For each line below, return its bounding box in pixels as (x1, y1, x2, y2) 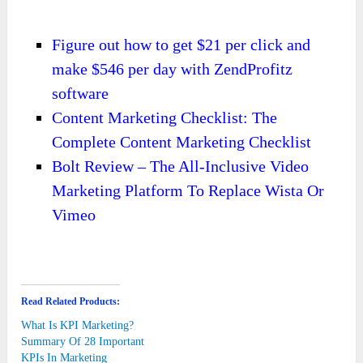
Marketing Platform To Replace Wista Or (52, 181, 325, 200)
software (52, 84, 109, 103)
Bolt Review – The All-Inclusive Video (52, 157, 310, 176)
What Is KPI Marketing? (21, 319, 135, 332)
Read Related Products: (21, 296, 121, 308)
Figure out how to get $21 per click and (52, 36, 311, 54)
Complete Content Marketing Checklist (52, 133, 312, 152)
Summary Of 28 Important (21, 335, 145, 348)
